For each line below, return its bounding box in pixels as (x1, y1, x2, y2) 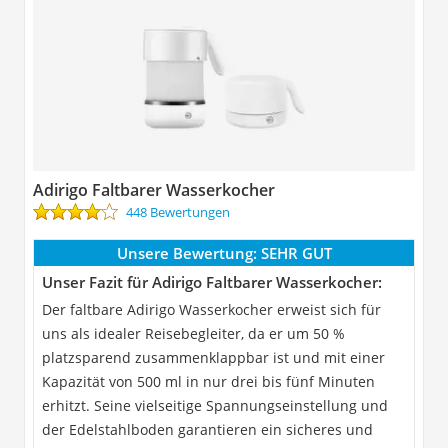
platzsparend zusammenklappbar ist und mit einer (42, 347, 385, 367)
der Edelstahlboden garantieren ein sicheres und (42, 419, 373, 439)
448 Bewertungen (126, 202, 230, 221)
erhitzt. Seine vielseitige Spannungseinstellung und (42, 395, 388, 415)
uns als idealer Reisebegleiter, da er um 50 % (42, 323, 345, 343)
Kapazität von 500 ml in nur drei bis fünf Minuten (42, 371, 375, 391)
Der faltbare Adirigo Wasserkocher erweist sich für (42, 299, 381, 319)
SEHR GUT (260, 242, 332, 263)
